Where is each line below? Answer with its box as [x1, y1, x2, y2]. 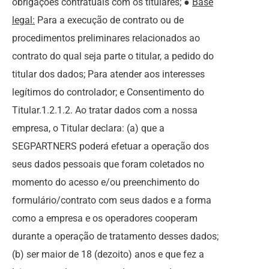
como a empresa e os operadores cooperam [12, 213, 198, 224]
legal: [12, 14, 35, 26]
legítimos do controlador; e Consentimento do [12, 86, 204, 98]
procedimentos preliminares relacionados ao [12, 32, 200, 44]
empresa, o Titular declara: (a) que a [12, 122, 165, 134]
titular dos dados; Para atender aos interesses [12, 68, 205, 80]
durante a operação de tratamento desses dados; [12, 231, 219, 242]
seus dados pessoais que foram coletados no [12, 159, 204, 170]
